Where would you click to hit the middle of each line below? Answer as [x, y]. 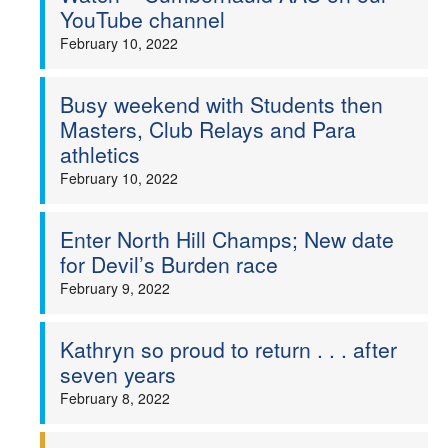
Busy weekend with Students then [221, 104]
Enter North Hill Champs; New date [227, 239]
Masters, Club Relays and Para [208, 129]
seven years [118, 374]
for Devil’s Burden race [169, 264]
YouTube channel [142, 19]
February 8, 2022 [115, 398]
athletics [100, 154]
